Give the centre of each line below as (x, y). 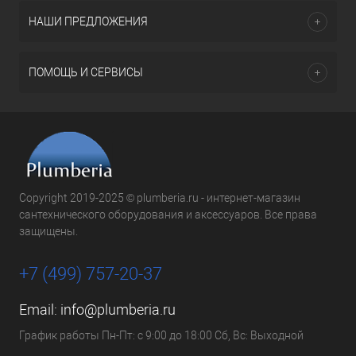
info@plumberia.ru (118, 310)
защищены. (48, 231)
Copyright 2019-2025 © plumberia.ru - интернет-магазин (160, 198)
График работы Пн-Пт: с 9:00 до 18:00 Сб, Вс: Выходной (161, 335)
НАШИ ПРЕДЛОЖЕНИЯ (88, 21)
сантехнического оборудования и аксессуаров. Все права (168, 215)
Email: (40, 310)
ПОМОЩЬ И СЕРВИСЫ (86, 72)
